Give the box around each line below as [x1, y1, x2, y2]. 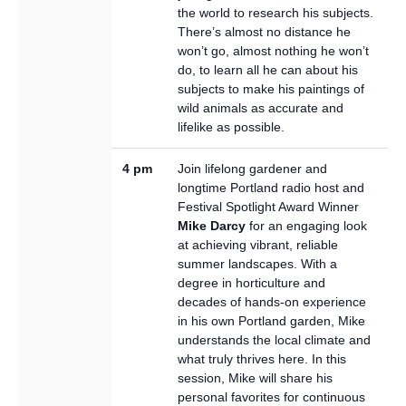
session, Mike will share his [178, 370, 333, 385]
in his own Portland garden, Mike [178, 313, 365, 328]
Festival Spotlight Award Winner [178, 198, 359, 214]
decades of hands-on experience [178, 294, 366, 309]
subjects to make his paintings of [178, 81, 364, 96]
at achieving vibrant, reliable [178, 237, 338, 252]
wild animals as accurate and [178, 100, 343, 115]
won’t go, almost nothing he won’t [178, 43, 369, 58]
